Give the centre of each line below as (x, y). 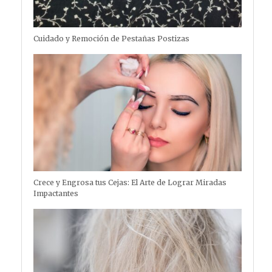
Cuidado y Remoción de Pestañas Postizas (111, 38)
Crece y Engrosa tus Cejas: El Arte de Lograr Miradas (130, 182)
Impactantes (56, 193)
